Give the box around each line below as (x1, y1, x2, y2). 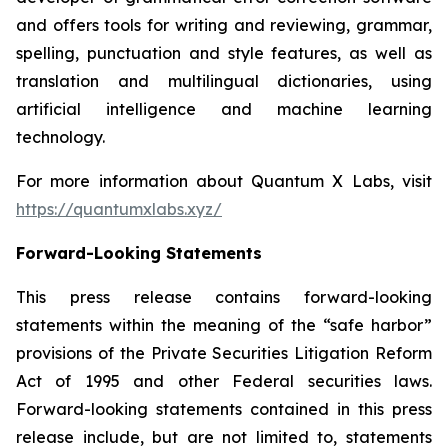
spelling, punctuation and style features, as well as (16, 43, 432, 63)
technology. (16, 127, 105, 147)
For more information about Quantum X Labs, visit (16, 171, 432, 191)
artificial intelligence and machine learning (16, 99, 432, 119)
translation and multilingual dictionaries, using (16, 71, 432, 91)
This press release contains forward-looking (16, 287, 432, 307)
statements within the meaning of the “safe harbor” (16, 315, 432, 335)
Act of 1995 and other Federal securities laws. (16, 371, 432, 391)
